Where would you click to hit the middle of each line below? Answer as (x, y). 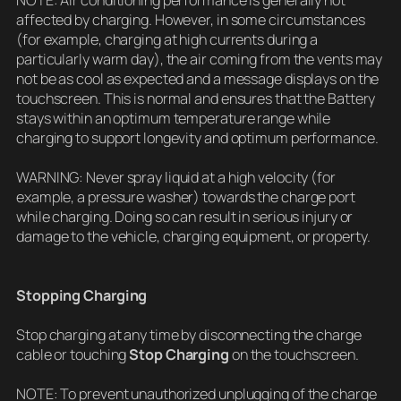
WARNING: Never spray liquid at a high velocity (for (176, 178)
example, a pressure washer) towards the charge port (186, 197)
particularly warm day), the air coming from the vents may (200, 60)
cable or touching (73, 355)
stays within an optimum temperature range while (174, 119)
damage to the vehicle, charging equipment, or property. (193, 237)
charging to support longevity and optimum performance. (197, 138)
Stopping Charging (82, 296)
